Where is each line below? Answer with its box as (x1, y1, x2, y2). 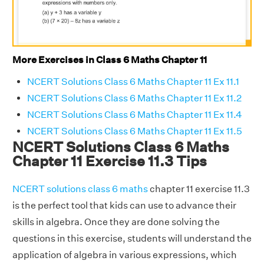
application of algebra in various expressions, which (12, 249, 237, 260)
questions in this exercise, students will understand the (12, 232, 252, 244)
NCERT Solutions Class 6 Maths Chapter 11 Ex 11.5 (27, 125, 242, 137)
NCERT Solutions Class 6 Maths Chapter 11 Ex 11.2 (27, 92, 242, 104)
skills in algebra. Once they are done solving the (12, 216, 220, 227)
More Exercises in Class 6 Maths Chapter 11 (12, 54, 207, 66)
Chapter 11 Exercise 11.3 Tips (12, 152, 207, 169)
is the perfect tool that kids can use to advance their (12, 199, 236, 211)
